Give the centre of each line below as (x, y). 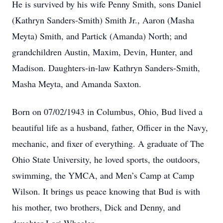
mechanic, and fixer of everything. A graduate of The (108, 143)
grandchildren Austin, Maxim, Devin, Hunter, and (102, 52)
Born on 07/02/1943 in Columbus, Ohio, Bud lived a (107, 111)
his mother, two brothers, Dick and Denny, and (96, 207)
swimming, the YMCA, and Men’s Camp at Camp (103, 175)
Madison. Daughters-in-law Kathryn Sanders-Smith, (106, 68)
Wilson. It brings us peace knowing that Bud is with (106, 191)
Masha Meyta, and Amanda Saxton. (77, 84)
